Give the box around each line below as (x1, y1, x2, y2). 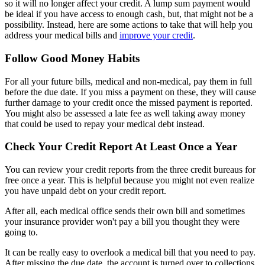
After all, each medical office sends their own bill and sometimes (5, 206, 245, 216)
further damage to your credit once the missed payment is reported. (5, 97, 253, 108)
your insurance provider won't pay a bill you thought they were (5, 216, 240, 227)
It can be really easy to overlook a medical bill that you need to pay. (5, 247, 256, 258)
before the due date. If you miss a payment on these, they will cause (5, 86, 256, 97)
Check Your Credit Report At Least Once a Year (5, 140, 237, 153)
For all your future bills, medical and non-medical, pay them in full (5, 76, 252, 86)
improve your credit (119, 30, 193, 41)
